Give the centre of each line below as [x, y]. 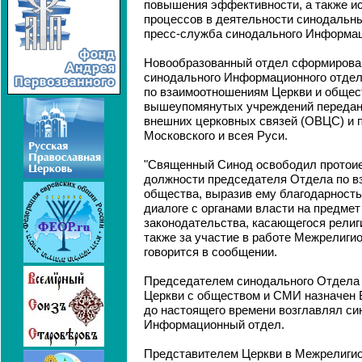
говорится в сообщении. [210, 252]
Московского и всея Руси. [216, 136]
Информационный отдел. [214, 325]
